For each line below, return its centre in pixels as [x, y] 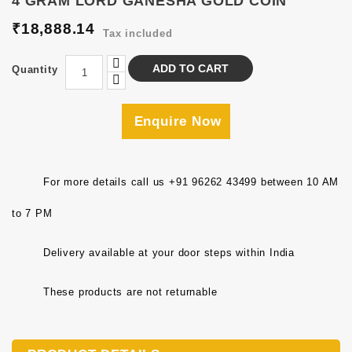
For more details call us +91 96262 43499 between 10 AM [191, 182]
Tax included [138, 33]
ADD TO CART [191, 68]
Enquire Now [178, 121]
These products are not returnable [130, 292]
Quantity [35, 70]
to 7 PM [32, 213]
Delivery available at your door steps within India [169, 253]
